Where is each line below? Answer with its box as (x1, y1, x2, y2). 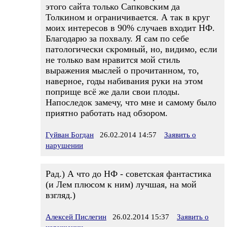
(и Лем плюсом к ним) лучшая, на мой (46, 179, 197, 190)
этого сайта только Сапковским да (46, 2, 180, 12)
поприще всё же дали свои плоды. (46, 87, 180, 97)
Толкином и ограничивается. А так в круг (46, 12, 210, 22)
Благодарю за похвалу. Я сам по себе (46, 33, 189, 44)
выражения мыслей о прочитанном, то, (46, 65, 199, 75)
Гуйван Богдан (46, 131, 94, 139)
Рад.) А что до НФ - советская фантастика (46, 169, 211, 179)
